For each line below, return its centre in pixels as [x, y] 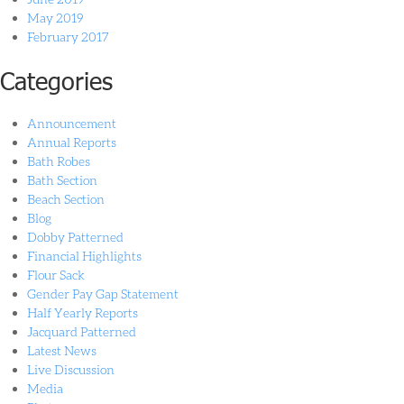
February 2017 [68, 37]
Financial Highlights [84, 256]
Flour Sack [56, 275]
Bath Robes [59, 161]
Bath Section [62, 180]
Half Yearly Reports [83, 312]
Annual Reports [72, 142]
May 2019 [55, 18]
